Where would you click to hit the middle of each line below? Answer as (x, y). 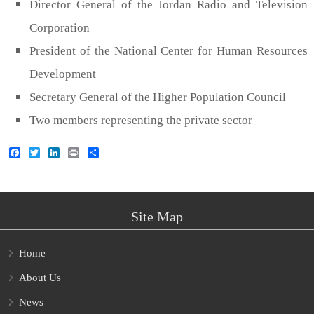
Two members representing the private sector (141, 120)
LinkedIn (82, 151)
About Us (40, 278)
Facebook (46, 151)
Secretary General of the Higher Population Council (158, 97)
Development (63, 74)
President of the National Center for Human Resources (169, 50)
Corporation (60, 27)
